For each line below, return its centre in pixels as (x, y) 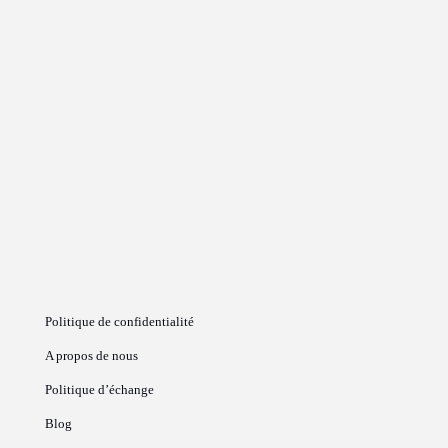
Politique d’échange (99, 389)
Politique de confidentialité (119, 321)
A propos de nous (91, 355)
